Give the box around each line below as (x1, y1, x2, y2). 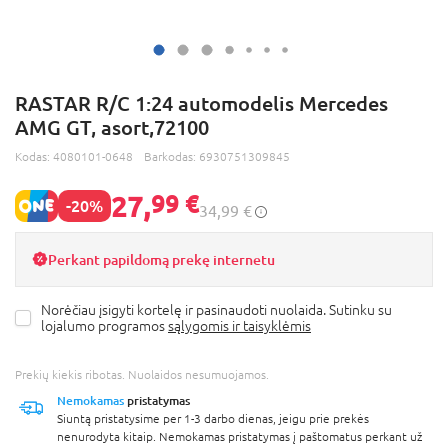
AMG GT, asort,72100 (15, 114, 209, 140)
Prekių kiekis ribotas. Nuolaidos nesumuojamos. (15, 367, 269, 382)
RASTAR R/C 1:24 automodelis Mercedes (15, 90, 388, 116)
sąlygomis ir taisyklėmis (168, 317, 311, 334)
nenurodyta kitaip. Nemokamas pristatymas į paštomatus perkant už (57, 429, 422, 444)
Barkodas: (144, 149, 199, 164)
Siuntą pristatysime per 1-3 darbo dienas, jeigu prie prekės (57, 411, 369, 426)
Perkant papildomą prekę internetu (48, 250, 275, 268)
